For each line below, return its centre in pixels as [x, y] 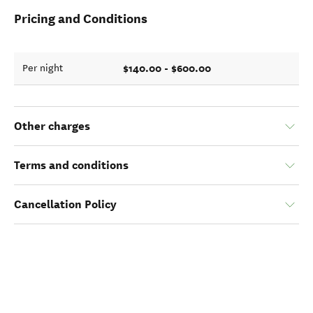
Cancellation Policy [65, 204]
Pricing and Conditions [81, 19]
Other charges [52, 126]
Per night [43, 68]
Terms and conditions [71, 165]
